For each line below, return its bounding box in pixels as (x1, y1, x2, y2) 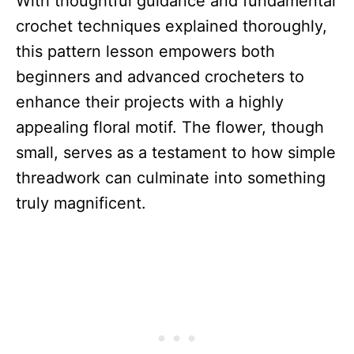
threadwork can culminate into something (16, 168, 326, 187)
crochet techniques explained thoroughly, (16, 16, 327, 36)
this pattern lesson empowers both (16, 41, 275, 61)
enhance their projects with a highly (16, 92, 284, 111)
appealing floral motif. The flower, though (16, 117, 324, 137)
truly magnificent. (16, 193, 146, 213)
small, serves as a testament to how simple (16, 142, 336, 162)
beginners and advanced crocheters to (16, 66, 304, 86)
